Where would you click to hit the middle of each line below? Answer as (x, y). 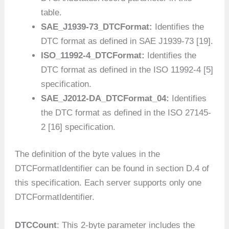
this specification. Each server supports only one (108, 183)
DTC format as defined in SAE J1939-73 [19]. (127, 41)
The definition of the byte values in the (88, 154)
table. (52, 12)
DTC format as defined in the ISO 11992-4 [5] (127, 70)
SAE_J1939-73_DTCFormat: (98, 27)
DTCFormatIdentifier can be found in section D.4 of (112, 169)
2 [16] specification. (78, 127)
